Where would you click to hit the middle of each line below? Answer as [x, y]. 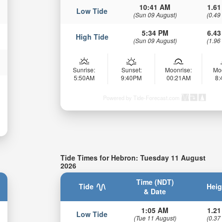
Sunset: [131, 69]
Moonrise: [179, 69]
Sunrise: [84, 69]
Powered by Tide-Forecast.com [141, 97]
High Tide [92, 36]
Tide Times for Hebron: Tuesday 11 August [133, 157]
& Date [155, 192]
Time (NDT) [155, 182]
